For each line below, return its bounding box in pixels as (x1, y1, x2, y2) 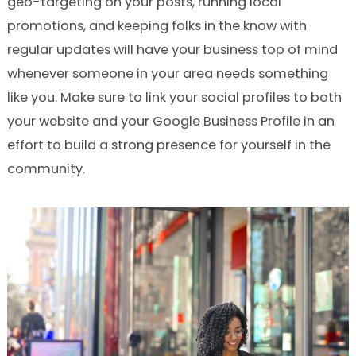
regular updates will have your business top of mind (6, 41, 338, 60)
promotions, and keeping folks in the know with (6, 17, 307, 36)
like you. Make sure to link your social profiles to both (6, 88, 342, 107)
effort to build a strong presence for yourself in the (6, 136, 331, 155)
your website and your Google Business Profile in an (6, 112, 335, 131)
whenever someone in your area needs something (6, 64, 328, 83)
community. (6, 160, 85, 179)
